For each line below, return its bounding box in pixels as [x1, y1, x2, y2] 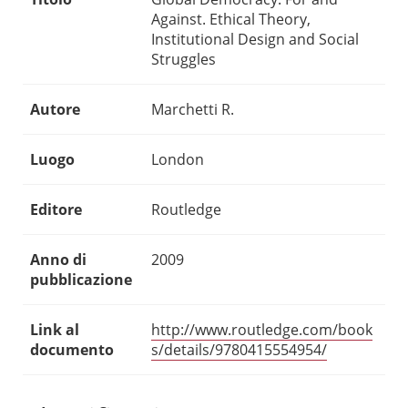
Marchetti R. [151, 99, 234, 120]
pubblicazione [30, 270, 132, 291]
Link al [30, 320, 79, 341]
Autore [30, 99, 80, 120]
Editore [30, 199, 82, 220]
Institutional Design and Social [151, 29, 359, 50]
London [151, 149, 204, 170]
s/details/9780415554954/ [151, 340, 327, 361]
